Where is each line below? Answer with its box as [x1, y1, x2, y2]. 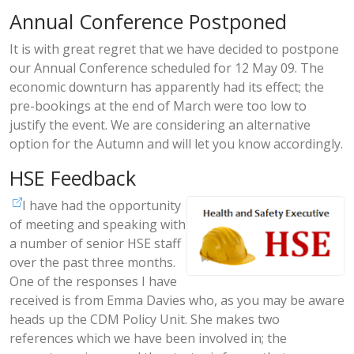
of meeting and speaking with [9, 216, 186, 233]
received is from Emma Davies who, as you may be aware [9, 292, 345, 309]
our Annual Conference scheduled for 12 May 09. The [9, 59, 324, 77]
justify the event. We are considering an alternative [9, 116, 311, 134]
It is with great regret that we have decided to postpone [9, 40, 339, 58]
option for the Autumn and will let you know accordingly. [9, 135, 343, 153]
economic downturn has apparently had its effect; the [9, 78, 324, 96]
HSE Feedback [9, 164, 136, 191]
